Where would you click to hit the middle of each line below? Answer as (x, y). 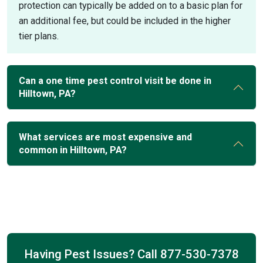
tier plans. (39, 36)
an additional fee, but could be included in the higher (125, 21)
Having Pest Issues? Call (92, 254)
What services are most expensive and (105, 137)
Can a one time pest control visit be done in (115, 81)
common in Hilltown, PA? (73, 150)
